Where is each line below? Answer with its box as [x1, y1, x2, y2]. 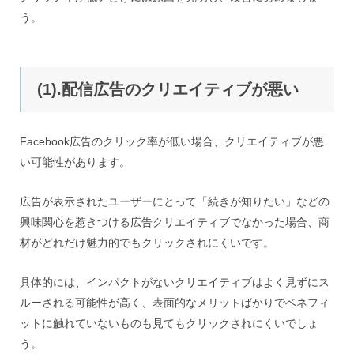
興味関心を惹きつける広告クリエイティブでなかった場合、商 [20, 216, 330, 228]
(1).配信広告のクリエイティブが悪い [37, 81, 299, 98]
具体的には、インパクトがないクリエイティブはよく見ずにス [20, 276, 330, 288]
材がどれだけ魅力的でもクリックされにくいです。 [20, 236, 274, 249]
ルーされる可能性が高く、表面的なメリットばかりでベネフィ [20, 296, 330, 309]
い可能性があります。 [20, 156, 130, 168]
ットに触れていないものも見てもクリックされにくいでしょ [20, 317, 318, 330]
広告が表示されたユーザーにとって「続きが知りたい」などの [20, 195, 330, 208]
